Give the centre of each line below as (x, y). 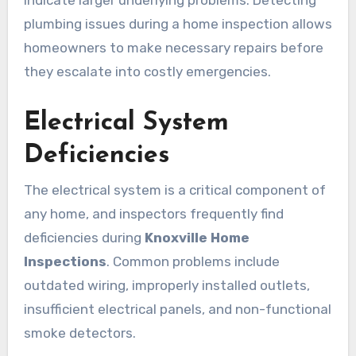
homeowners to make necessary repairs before (173, 48)
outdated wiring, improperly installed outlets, (166, 285)
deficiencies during (84, 237)
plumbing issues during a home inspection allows (178, 24)
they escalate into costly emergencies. (147, 72)
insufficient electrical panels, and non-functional (177, 309)
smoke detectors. (79, 333)
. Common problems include (193, 261)
